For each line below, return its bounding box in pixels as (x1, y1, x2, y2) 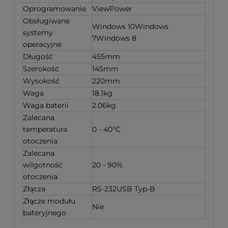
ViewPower (92, 4, 132, 13)
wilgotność (23, 160, 63, 169)
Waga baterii (23, 100, 69, 110)
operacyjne (23, 39, 62, 49)
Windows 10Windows (92, 21, 168, 31)
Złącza (23, 184, 45, 193)
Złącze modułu (23, 196, 75, 206)
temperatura (23, 124, 67, 134)
